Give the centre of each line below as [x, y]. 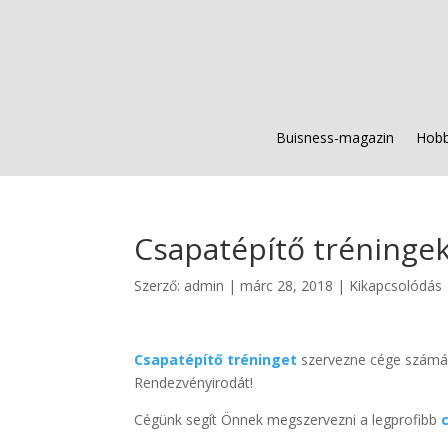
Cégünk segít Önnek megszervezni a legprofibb [288, 419]
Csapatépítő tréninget [216, 359]
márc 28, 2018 [287, 285]
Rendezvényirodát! [194, 382]
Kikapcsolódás [396, 285]
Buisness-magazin [334, 137]
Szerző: [159, 285]
